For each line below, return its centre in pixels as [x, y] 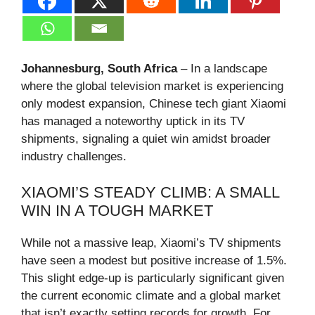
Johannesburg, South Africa [99, 69]
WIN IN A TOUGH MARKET [117, 210]
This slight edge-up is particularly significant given [153, 278]
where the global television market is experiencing [152, 86]
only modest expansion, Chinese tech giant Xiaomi [154, 104]
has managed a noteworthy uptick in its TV [133, 122]
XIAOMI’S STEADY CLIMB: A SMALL [150, 192]
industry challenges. [74, 157]
